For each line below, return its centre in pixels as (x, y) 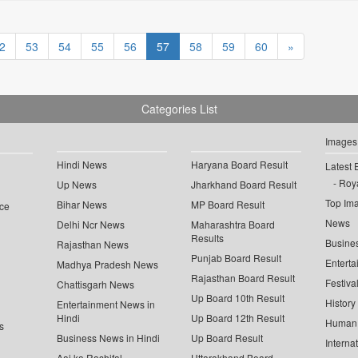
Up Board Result (227, 338)
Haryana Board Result (239, 165)
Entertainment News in (106, 304)
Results (207, 238)
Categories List (179, 109)
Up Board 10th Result (238, 298)
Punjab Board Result (236, 258)
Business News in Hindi (109, 338)
